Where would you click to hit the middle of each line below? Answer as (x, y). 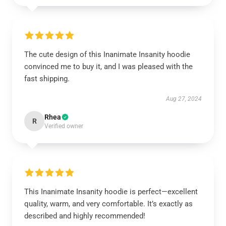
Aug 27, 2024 (184, 99)
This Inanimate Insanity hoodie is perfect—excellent (111, 192)
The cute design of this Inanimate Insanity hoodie (107, 54)
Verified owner (64, 126)
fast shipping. (47, 79)
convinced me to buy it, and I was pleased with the (108, 67)
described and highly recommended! (85, 216)
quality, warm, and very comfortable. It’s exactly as (108, 204)
